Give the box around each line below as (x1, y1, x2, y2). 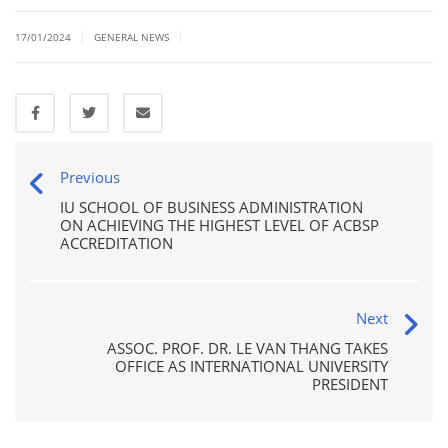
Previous (60, 167, 120, 188)
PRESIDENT (312, 374, 388, 395)
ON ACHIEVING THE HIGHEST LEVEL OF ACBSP (60, 215, 379, 236)
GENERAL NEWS (94, 30, 169, 45)
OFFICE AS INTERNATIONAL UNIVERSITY (115, 356, 388, 377)
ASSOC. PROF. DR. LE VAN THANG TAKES (107, 338, 388, 359)
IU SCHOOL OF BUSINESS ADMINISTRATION (60, 197, 363, 218)
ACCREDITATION (60, 233, 173, 254)
